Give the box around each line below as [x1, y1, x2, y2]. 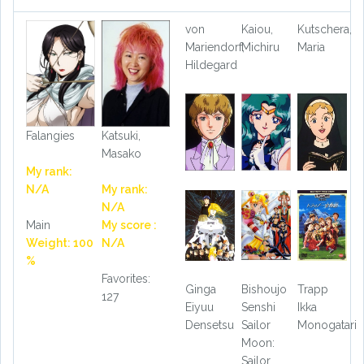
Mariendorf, [185, 41, 245, 54]
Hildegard [185, 58, 237, 72]
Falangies [26, 129, 75, 143]
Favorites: [101, 272, 150, 286]
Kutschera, [297, 23, 352, 37]
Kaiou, [240, 23, 273, 37]
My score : [101, 219, 157, 232]
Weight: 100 [26, 236, 93, 250]
